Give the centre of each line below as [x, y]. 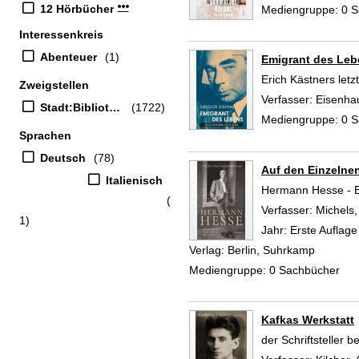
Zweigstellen [54, 85]
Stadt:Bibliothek [74, 107]
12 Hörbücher [77, 8]
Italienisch [134, 180]
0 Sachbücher [305, 270]
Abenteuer [68, 56]
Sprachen [45, 135]
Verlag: [207, 250]
